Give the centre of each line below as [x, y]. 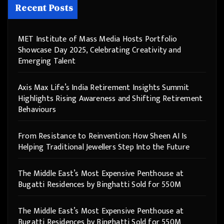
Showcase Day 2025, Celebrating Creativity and [100, 50]
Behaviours [37, 109]
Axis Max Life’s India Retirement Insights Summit [104, 87]
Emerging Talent [47, 61]
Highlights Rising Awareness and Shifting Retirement [110, 98]
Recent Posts [44, 7]
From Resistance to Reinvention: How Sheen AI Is [103, 136]
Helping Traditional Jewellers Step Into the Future [104, 147]
